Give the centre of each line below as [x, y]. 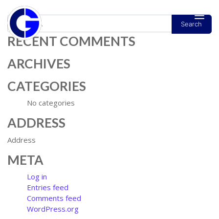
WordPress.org [53, 209]
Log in [37, 176]
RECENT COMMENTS [71, 41]
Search [18, 20]
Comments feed [54, 198]
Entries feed [48, 187]
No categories [51, 103]
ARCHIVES [39, 63]
